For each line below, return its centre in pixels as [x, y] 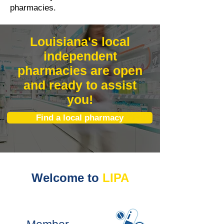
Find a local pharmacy [80, 117]
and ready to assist [80, 85]
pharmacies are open [80, 70]
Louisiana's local [80, 41]
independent [80, 56]
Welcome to [65, 178]
